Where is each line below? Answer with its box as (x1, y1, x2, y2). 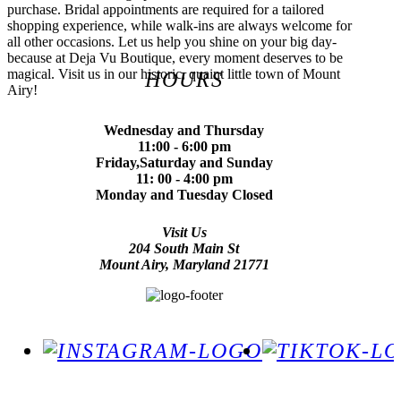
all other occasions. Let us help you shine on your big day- (7, 33, 337, 49)
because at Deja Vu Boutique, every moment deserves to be (7, 49, 343, 65)
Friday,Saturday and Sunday (95, 154, 273, 170)
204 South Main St (129, 240, 240, 256)
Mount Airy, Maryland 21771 (98, 256, 269, 272)
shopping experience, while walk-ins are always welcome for (7, 17, 352, 33)
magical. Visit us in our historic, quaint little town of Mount (7, 65, 340, 81)
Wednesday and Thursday (104, 122, 265, 138)
